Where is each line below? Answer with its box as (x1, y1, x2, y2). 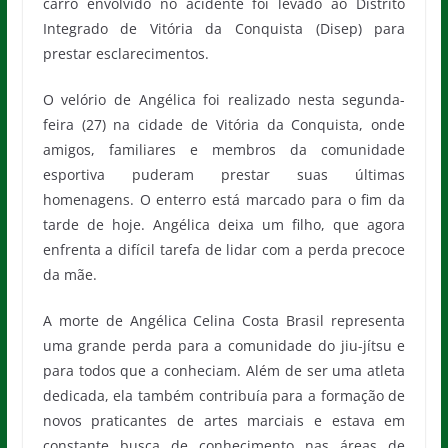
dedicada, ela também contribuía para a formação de (42, 385, 406, 405)
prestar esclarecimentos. (42, 43, 209, 63)
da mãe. (42, 264, 97, 284)
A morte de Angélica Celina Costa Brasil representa (42, 310, 406, 330)
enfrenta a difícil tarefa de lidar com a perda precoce (42, 239, 406, 259)
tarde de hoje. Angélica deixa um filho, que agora (42, 214, 406, 234)
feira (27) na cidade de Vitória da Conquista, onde (42, 114, 406, 134)
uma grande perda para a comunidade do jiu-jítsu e (42, 335, 406, 355)
